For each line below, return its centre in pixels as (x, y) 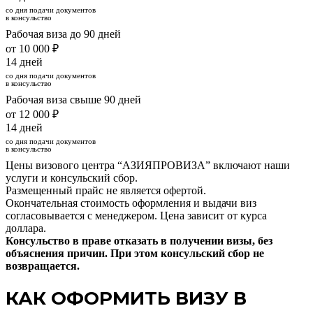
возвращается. (43, 265)
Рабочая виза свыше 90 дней (73, 99)
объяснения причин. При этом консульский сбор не (135, 253)
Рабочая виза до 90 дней (63, 34)
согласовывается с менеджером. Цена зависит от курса (136, 215)
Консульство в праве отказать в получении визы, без (139, 240)
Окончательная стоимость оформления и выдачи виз (131, 203)
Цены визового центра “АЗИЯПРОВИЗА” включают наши (148, 165)
